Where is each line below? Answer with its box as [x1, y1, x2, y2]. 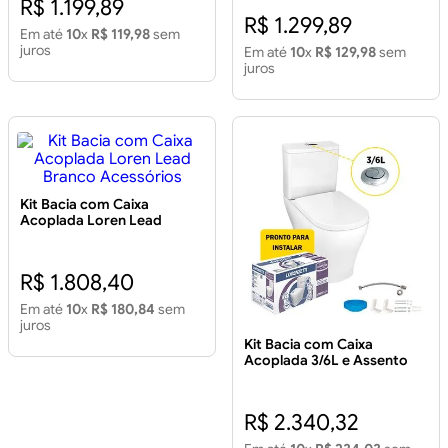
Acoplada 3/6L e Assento [244, 351, 408, 370]
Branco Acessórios [20, 227, 145, 246]
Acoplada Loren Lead [20, 211, 162, 230]
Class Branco [244, 383, 330, 402]
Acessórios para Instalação [244, 367, 424, 386]
